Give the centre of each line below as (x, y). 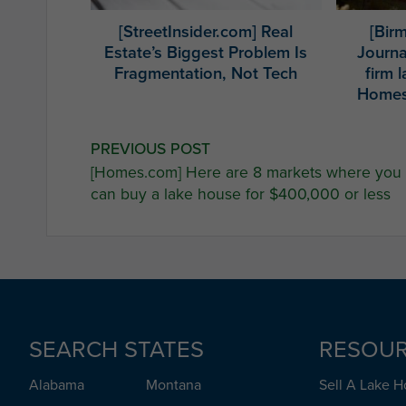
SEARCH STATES (116, 348)
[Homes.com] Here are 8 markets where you (246, 172)
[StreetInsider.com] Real (206, 32)
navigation (153, 192)
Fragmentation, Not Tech (206, 73)
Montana (174, 385)
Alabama (57, 385)
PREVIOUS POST (150, 149)
